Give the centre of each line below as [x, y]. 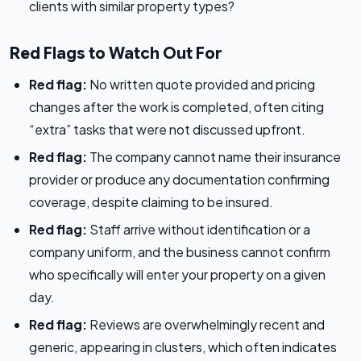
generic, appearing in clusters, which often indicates [183, 347]
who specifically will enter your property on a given [177, 275]
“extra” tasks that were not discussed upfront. [167, 130]
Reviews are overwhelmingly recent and [206, 325]
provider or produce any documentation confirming [179, 180]
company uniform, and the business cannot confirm [180, 252]
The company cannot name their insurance [214, 157]
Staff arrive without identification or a [199, 230]
